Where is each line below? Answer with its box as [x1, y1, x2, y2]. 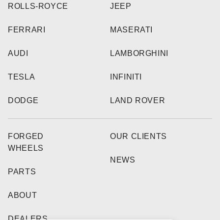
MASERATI [110, 26, 153, 34]
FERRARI [8, 26, 46, 34]
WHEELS [8, 144, 44, 153]
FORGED [8, 132, 44, 141]
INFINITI [110, 73, 142, 82]
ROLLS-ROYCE [8, 2, 69, 11]
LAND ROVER [110, 96, 165, 105]
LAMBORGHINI [110, 49, 169, 58]
